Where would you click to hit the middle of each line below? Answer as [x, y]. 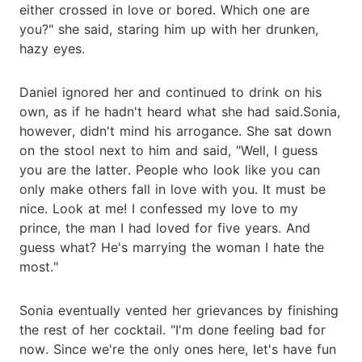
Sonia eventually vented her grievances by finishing [179, 310]
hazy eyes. [52, 48]
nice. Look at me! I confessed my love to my [159, 208]
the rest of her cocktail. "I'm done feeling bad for [173, 329]
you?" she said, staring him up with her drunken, [169, 29]
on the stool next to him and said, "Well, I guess [168, 150]
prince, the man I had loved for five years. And [165, 227]
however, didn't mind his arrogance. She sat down [175, 130]
